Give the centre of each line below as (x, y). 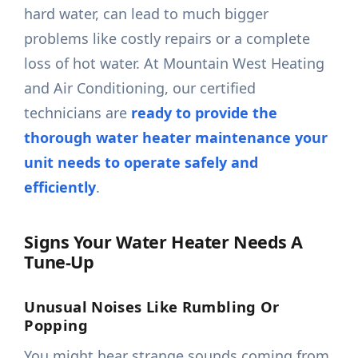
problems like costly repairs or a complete (167, 39)
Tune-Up (59, 262)
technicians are (78, 113)
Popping (56, 325)
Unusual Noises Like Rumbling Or (152, 307)
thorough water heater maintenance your (176, 138)
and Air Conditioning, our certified (140, 88)
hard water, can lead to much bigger (147, 14)
